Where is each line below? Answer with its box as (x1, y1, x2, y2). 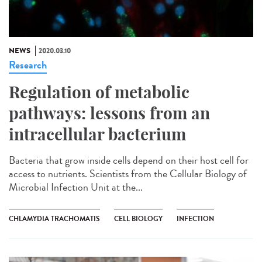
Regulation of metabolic (9, 82, 189, 103)
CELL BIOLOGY (114, 213, 163, 225)
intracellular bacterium (9, 124, 186, 145)
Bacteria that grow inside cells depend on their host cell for (9, 153, 249, 168)
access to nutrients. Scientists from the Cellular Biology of (9, 166, 247, 182)
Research (9, 57, 47, 73)
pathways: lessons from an (9, 103, 210, 124)
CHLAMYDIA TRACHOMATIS (9, 213, 100, 225)
